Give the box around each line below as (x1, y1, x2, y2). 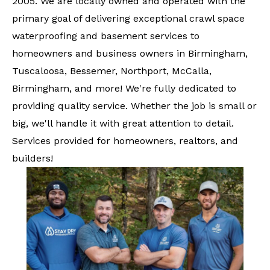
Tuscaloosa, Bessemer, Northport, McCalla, (12, 65, 212, 77)
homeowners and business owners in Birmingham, (12, 48, 248, 59)
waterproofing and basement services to (12, 30, 199, 42)
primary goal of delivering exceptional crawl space (12, 13, 245, 24)
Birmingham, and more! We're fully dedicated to (12, 83, 236, 94)
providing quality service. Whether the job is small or (12, 100, 257, 111)
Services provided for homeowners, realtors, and (12, 135, 238, 146)
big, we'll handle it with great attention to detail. (12, 118, 234, 129)
